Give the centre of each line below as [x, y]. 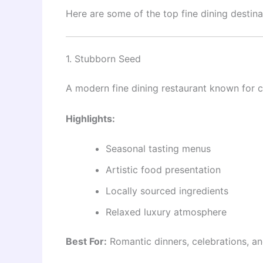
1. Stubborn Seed [103, 58]
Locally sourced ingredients [167, 191]
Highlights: [90, 118]
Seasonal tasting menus [158, 149]
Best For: [86, 242]
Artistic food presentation [163, 170]
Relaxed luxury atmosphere [166, 212]
